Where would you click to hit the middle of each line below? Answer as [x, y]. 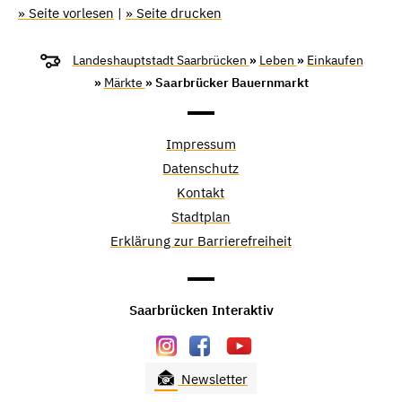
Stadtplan [201, 216]
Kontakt [201, 192]
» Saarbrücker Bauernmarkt [227, 82]
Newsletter [213, 379]
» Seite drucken [174, 13]
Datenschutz [201, 168]
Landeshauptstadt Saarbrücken [161, 61]
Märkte [124, 82]
